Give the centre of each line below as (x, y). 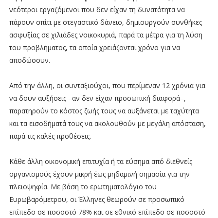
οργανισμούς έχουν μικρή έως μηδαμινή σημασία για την (99, 174)
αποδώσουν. (29, 60)
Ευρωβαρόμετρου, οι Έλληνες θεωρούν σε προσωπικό (97, 199)
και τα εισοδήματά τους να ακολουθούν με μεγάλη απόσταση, (107, 123)
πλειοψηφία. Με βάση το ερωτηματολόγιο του (83, 186)
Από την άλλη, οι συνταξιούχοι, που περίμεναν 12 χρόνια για (107, 85)
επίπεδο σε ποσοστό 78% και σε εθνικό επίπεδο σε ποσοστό (107, 212)
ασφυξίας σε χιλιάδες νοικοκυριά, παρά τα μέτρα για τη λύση (106, 35)
